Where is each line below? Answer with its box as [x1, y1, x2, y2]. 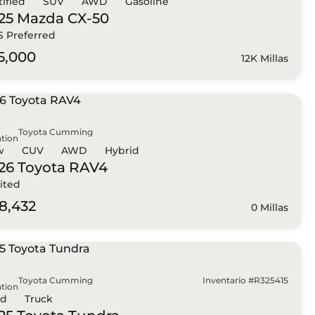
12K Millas [240, 52, 288, 65]
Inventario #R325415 [202, 275, 288, 286]
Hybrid [104, 143, 139, 157]
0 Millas [250, 200, 288, 214]
